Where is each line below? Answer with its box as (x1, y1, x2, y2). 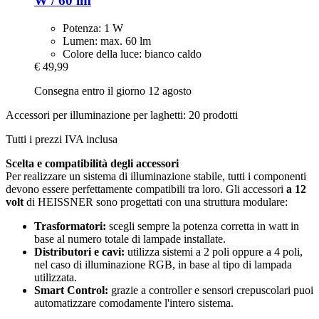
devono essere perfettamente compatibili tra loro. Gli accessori (6, 183, 286, 196)
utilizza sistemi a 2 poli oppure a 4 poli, (125, 246, 303, 258)
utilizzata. (34, 271, 77, 284)
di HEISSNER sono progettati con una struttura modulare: (23, 196, 288, 209)
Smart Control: (34, 284, 108, 297)
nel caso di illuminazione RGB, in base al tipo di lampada (34, 258, 292, 271)
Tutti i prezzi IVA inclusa (6, 133, 117, 146)
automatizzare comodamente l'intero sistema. (34, 297, 234, 310)
